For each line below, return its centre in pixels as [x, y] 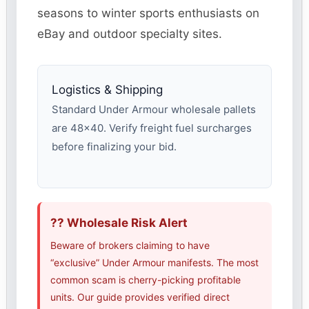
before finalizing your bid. [114, 147]
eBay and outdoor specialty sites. [130, 34]
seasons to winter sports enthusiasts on [149, 13]
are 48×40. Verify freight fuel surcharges [152, 128]
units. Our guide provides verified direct [140, 297]
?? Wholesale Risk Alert [119, 223]
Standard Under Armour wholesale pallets [154, 110]
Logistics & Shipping [108, 90]
